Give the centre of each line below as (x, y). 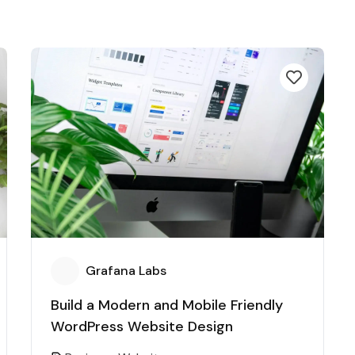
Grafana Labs (126, 271)
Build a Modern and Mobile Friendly (167, 305)
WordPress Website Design (142, 326)
